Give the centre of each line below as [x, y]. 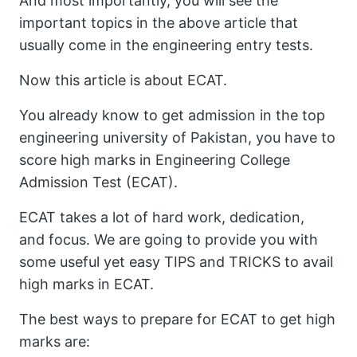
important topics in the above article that [159, 23]
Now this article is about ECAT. [123, 80]
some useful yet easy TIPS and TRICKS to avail [176, 262]
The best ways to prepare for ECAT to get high [177, 319]
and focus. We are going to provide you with [169, 239]
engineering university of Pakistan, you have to [177, 137]
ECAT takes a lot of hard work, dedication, [162, 217]
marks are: [55, 341]
